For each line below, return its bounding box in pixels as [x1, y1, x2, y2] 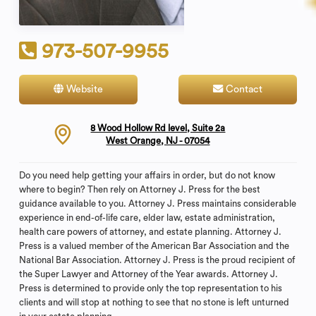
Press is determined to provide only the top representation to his [18, 283, 282, 293]
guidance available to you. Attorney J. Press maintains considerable [18, 198, 296, 208]
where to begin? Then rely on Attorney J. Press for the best [18, 184, 260, 194]
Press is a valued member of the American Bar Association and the [18, 241, 289, 250]
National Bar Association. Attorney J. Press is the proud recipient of [18, 255, 295, 265]
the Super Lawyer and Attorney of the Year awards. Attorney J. [18, 269, 278, 279]
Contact [222, 84, 262, 95]
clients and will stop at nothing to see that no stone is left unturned [18, 297, 289, 307]
